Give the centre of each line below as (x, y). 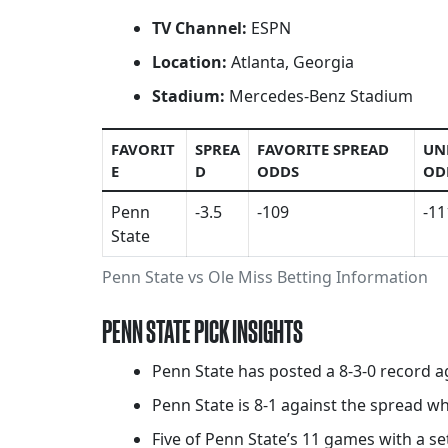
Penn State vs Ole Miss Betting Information (265, 277)
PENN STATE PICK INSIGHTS (202, 332)
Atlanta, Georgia (290, 62)
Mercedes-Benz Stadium (319, 96)
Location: (189, 62)
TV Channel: (199, 28)
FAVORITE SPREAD (323, 149)
